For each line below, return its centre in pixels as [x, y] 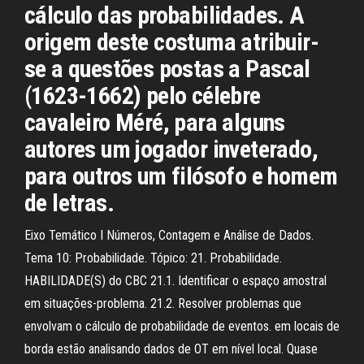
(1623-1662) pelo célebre [143, 95]
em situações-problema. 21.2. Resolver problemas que [163, 303]
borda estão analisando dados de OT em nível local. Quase [171, 349]
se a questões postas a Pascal [167, 69]
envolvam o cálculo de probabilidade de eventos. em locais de [182, 326]
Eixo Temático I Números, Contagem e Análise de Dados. [169, 235]
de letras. [69, 203]
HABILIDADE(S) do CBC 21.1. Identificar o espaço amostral [175, 281]
